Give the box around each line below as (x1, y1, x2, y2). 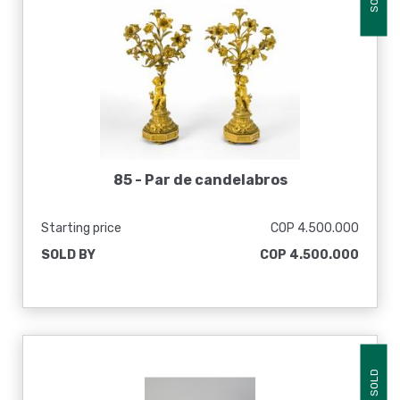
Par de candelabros (144, 171, 287, 188)
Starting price (41, 221, 121, 236)
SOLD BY (41, 247, 96, 262)
